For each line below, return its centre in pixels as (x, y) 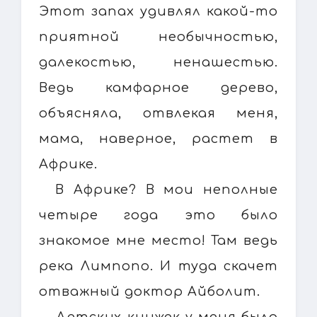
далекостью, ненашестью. (158, 62)
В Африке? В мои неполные (167, 189)
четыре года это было (158, 215)
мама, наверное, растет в (158, 138)
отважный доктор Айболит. (150, 291)
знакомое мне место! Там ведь (158, 240)
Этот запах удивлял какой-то (158, 11)
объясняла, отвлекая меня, (158, 113)
